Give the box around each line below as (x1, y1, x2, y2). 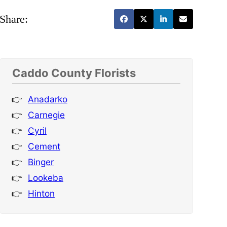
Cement (27, 141, 60, 152)
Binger (27, 157, 54, 168)
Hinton (27, 188, 55, 199)
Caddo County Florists (12, 66, 136, 80)
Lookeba (27, 172, 63, 183)
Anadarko (27, 94, 67, 105)
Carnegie (27, 109, 65, 121)
